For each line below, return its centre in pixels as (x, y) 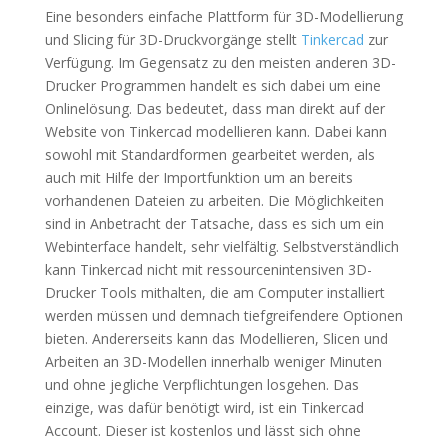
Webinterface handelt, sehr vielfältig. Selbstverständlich (221, 246)
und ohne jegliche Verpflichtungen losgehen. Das (201, 384)
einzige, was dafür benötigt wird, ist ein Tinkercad (204, 407)
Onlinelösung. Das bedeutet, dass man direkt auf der (214, 108)
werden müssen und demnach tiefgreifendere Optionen (223, 315)
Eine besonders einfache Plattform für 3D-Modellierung (223, 16)
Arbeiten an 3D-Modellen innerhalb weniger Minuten (213, 361)
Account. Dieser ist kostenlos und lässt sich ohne (202, 430)
